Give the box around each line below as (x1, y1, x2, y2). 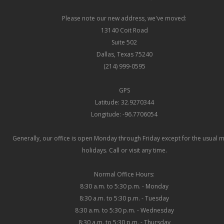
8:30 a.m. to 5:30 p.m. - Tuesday (79, 194, 169, 203)
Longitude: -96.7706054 (91, 110, 157, 119)
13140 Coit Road (100, 26, 148, 35)
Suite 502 (111, 38, 137, 47)
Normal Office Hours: (94, 170, 154, 179)
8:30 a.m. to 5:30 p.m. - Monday (80, 182, 168, 191)
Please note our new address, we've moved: (62, 14, 186, 23)
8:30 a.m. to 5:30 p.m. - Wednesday (74, 206, 174, 215)
